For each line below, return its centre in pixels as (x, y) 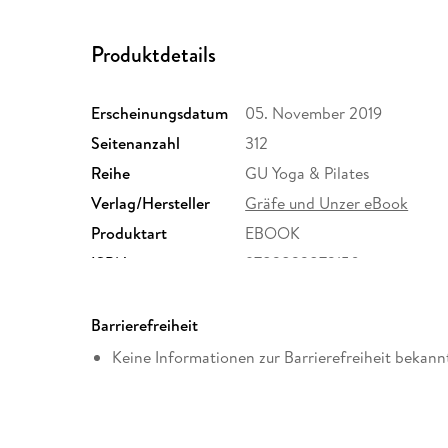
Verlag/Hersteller (151, 203)
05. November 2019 (314, 113)
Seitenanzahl (136, 143)
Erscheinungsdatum (160, 113)
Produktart (129, 233)
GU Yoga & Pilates (308, 173)
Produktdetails (154, 54)
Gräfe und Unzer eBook (327, 203)
